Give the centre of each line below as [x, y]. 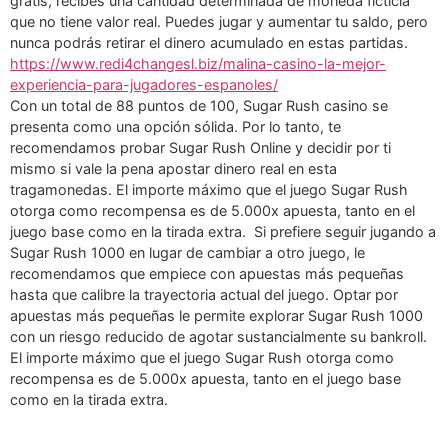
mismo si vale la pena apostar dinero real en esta [173, 168]
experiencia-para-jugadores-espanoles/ [144, 84]
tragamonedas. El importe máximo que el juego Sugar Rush [209, 189]
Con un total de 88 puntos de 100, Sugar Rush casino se [199, 105]
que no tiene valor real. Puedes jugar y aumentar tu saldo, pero [219, 21]
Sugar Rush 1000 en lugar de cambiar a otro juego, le [187, 252]
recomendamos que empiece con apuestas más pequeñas [207, 273]
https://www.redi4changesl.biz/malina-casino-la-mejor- [198, 63]
